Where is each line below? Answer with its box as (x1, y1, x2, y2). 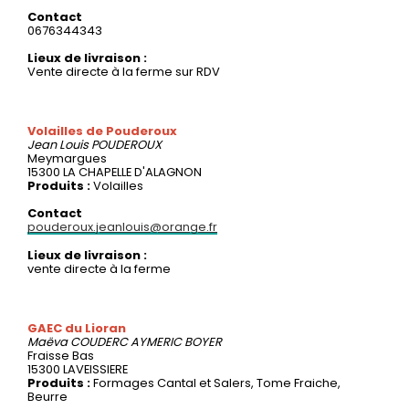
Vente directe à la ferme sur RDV (27, 62, 220, 80)
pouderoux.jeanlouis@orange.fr (27, 217, 217, 236)
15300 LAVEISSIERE (27, 360, 128, 378)
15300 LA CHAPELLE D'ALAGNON (27, 163, 202, 181)
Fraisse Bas (27, 346, 94, 364)
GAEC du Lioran (27, 319, 126, 337)
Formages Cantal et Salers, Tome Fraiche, (93, 373, 341, 392)
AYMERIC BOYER (131, 332, 222, 351)
